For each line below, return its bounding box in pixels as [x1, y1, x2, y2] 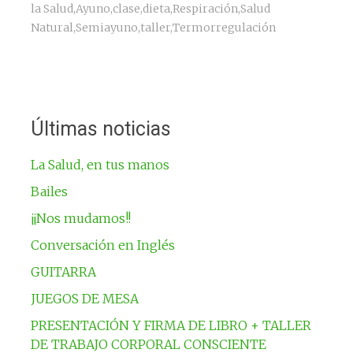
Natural [30, 20, 73, 35]
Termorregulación [172, 20, 276, 35]
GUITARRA [30, 263, 96, 280]
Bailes [30, 183, 68, 199]
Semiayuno [75, 20, 138, 35]
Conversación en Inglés [30, 236, 175, 253]
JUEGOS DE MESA [30, 290, 139, 307]
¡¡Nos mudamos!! [30, 210, 131, 226]
